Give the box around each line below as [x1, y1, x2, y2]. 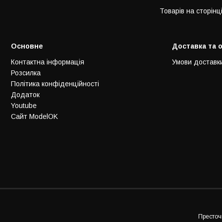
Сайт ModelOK [11, 112, 58, 121]
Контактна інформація [11, 58, 84, 66]
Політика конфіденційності [11, 80, 99, 88]
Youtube [11, 102, 37, 110]
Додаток [11, 91, 40, 99]
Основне [11, 42, 43, 51]
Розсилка [11, 69, 41, 77]
